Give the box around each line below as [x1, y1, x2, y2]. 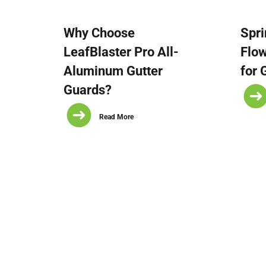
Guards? [64, 83, 112, 97]
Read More [99, 112, 134, 121]
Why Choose [64, 26, 135, 40]
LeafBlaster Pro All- [64, 45, 179, 59]
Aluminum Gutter [64, 64, 163, 78]
